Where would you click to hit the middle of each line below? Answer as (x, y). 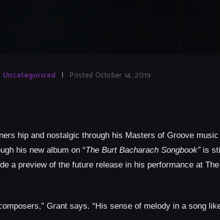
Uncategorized (29, 76)
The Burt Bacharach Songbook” (143, 150)
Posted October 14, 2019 (110, 76)
